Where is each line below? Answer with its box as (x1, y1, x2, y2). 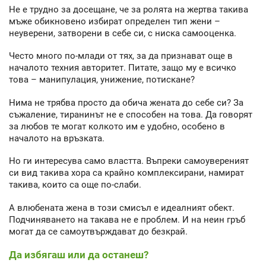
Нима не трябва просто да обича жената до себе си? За (9, 97, 243, 108)
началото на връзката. (9, 132, 104, 144)
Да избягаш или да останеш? (9, 249, 148, 261)
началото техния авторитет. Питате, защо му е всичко (9, 62, 236, 74)
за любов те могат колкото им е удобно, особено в (9, 121, 225, 132)
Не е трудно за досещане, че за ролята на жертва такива (9, 4, 248, 15)
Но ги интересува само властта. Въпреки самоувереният (9, 156, 249, 167)
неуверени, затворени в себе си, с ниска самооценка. (9, 27, 236, 39)
